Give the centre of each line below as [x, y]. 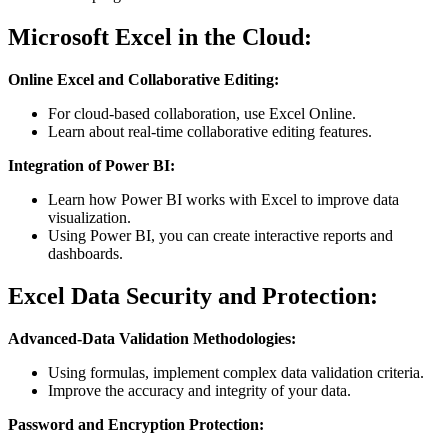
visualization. [89, 218]
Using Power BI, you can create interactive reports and [220, 236]
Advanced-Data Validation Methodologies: [152, 338]
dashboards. [85, 254]
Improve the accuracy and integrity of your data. [199, 390]
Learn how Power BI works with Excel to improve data [223, 200]
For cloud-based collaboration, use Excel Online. [202, 114]
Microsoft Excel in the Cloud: [160, 37]
